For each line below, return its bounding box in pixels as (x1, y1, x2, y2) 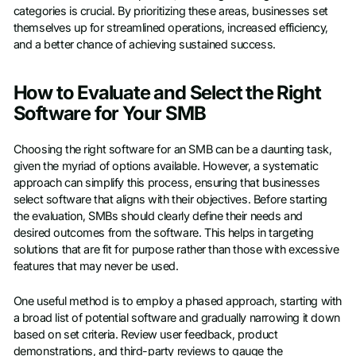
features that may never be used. (13, 259, 179, 274)
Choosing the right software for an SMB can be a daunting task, (13, 142, 332, 157)
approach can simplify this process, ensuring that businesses (13, 176, 320, 191)
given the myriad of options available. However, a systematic (13, 159, 319, 174)
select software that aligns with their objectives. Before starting (13, 192, 327, 207)
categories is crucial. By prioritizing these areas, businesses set (13, 4, 328, 19)
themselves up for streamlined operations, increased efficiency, (13, 21, 328, 36)
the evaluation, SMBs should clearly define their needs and (13, 209, 303, 224)
